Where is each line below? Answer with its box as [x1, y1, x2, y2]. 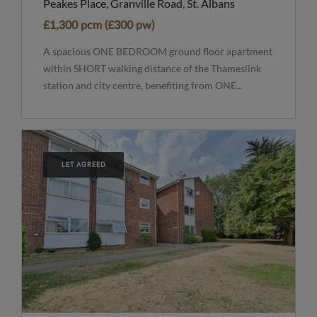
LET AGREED [62, 160, 106, 168]
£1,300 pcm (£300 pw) [43, 19, 154, 31]
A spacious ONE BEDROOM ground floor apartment [43, 45, 272, 57]
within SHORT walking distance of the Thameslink [43, 62, 261, 74]
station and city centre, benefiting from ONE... [43, 79, 243, 91]
